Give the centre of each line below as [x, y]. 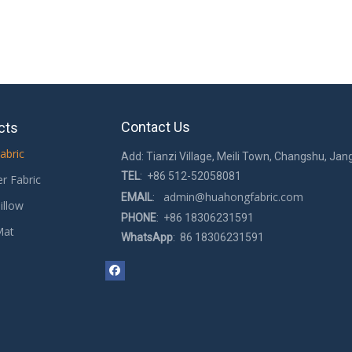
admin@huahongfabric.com [230, 197]
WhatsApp [147, 237]
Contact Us [156, 127]
